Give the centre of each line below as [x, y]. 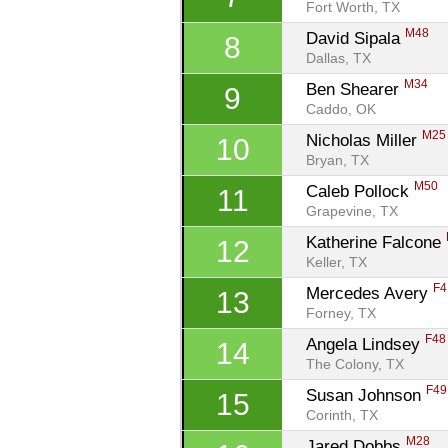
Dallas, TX [339, 58]
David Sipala [356, 38]
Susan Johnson [366, 395]
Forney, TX [341, 313]
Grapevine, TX [352, 211]
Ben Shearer [355, 89]
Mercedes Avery [370, 293]
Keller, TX [337, 262]
